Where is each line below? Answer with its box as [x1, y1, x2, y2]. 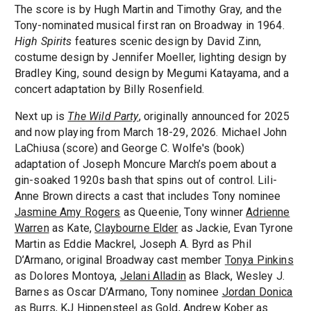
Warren [14, 221, 49, 235]
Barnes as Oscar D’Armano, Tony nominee [14, 285, 222, 299]
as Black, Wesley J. [185, 269, 285, 283]
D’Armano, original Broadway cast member [14, 253, 225, 267]
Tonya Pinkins [224, 253, 294, 267]
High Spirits [14, 35, 72, 49]
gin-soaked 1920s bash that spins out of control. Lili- [14, 174, 277, 187]
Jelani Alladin [119, 269, 186, 283]
